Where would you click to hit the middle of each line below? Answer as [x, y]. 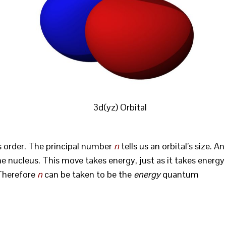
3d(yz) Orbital [120, 107]
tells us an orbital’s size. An [172, 146]
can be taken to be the [88, 174]
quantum [180, 174]
